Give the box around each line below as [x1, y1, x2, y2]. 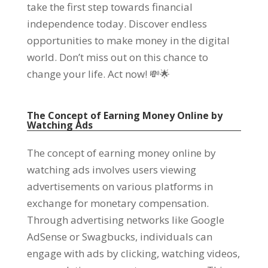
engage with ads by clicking [26, 246, 157, 260]
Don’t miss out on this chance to [59, 50, 208, 64]
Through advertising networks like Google [26, 213, 224, 227]
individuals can [139, 230, 212, 243]
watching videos [161, 246, 237, 260]
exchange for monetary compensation [26, 196, 206, 210]
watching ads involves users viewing [26, 163, 196, 176]
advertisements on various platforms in [26, 179, 213, 193]
